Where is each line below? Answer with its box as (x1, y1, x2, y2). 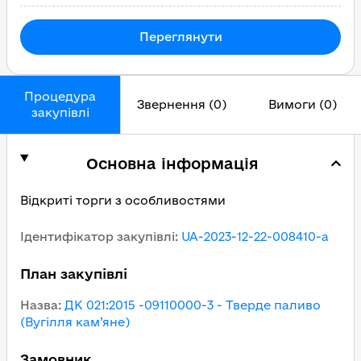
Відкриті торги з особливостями (20, 193, 226, 207)
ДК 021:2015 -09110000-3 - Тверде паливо (64, 298, 321, 312)
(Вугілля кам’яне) (20, 315, 130, 329)
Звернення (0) (136, 98, 226, 111)
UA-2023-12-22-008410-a (181, 230, 329, 243)
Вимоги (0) (268, 98, 337, 111)
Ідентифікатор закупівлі (20, 230, 175, 243)
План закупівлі (20, 266, 127, 281)
